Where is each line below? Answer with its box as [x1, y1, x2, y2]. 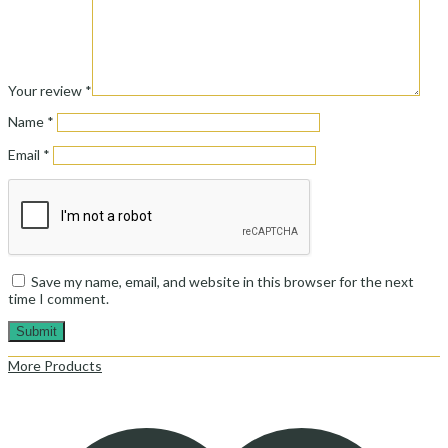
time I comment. [8, 290, 109, 308]
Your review [8, 82, 85, 100]
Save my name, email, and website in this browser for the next [31, 273, 414, 291]
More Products [8, 357, 102, 375]
